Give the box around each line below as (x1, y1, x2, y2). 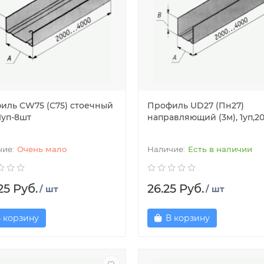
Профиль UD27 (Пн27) (147, 100, 244, 111)
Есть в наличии (187, 144, 252, 154)
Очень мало (17, 144, 67, 154)
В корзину (165, 213, 210, 223)
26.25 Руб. (147, 181, 204, 196)
